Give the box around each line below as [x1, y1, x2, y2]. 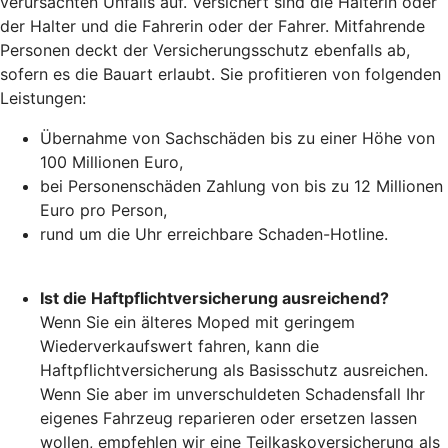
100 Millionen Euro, [40, 151, 183, 172]
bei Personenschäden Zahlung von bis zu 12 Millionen [40, 175, 443, 196]
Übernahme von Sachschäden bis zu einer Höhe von [40, 127, 435, 148]
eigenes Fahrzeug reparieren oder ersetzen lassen [40, 407, 417, 428]
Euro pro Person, [40, 199, 167, 220]
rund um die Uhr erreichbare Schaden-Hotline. [40, 223, 388, 244]
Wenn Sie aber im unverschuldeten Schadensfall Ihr [40, 383, 425, 404]
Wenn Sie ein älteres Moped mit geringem [40, 311, 355, 332]
